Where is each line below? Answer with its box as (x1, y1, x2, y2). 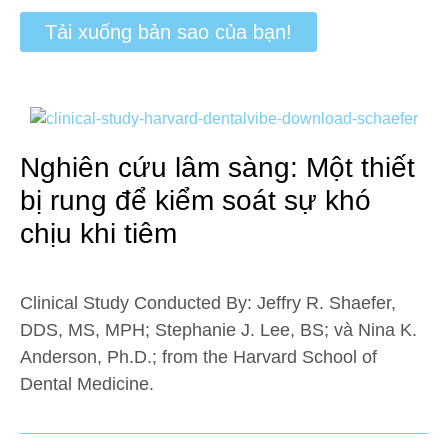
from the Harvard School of (157, 347, 377, 367)
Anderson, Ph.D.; (20, 347, 157, 367)
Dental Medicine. (20, 374, 154, 394)
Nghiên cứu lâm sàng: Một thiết (20, 152, 415, 183)
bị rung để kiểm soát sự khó (20, 185, 371, 216)
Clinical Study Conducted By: (20, 293, 257, 313)
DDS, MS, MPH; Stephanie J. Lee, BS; (20, 320, 329, 340)
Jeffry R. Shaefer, (257, 293, 396, 313)
